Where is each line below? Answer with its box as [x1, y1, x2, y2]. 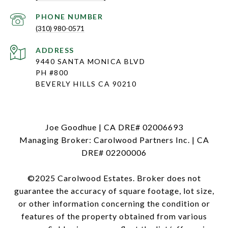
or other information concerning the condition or [18, 198, 210, 209]
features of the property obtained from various [21, 211, 207, 221]
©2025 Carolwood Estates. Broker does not [27, 173, 201, 183]
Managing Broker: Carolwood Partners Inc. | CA [19, 135, 209, 145]
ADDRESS [36, 46, 74, 55]
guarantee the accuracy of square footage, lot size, [14, 186, 214, 196]
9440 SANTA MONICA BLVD [36, 57, 148, 66]
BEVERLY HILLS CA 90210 [36, 79, 136, 89]
